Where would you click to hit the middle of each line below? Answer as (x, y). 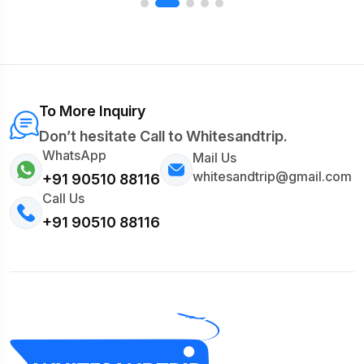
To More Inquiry (92, 110)
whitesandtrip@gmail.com (272, 177)
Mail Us (214, 158)
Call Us (63, 198)
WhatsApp (74, 155)
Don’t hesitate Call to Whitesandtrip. (163, 136)
